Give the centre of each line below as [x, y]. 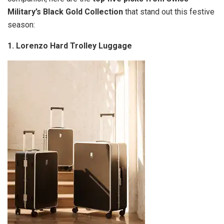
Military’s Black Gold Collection [66, 11]
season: [21, 24]
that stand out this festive [170, 11]
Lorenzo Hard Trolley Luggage [74, 45]
